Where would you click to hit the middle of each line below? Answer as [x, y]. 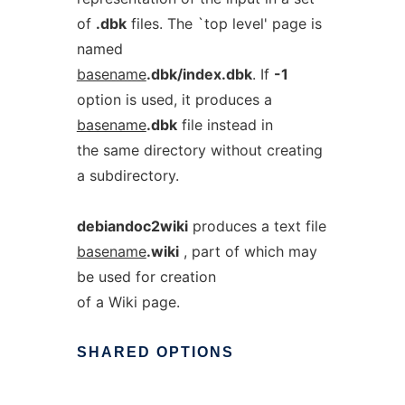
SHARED [113, 352]
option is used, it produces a [174, 99]
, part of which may [248, 251]
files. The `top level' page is [224, 24]
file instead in [225, 125]
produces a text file [257, 226]
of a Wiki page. [128, 302]
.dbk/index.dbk [199, 74]
